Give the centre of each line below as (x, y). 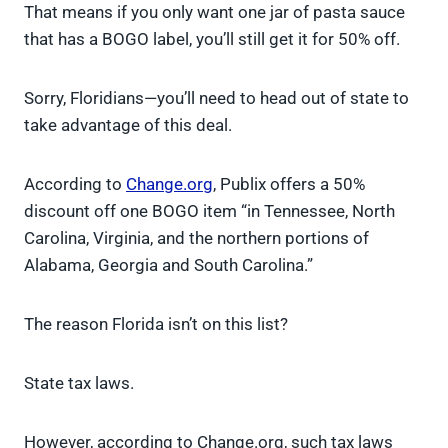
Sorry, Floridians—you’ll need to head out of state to (216, 98)
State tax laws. (79, 383)
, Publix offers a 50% (289, 184)
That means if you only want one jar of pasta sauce (214, 12)
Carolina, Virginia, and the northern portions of (196, 238)
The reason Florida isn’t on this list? (156, 324)
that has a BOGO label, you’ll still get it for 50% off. (212, 39)
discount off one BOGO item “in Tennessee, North (209, 211)
